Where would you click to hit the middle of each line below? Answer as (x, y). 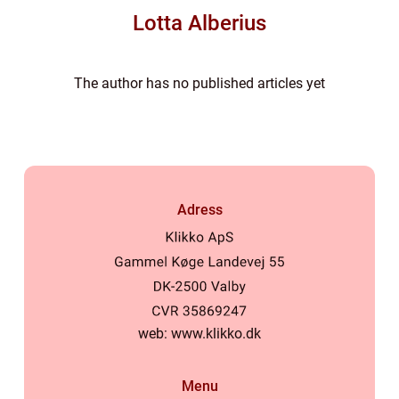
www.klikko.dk (216, 334)
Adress (199, 210)
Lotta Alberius (199, 23)
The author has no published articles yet (199, 83)
